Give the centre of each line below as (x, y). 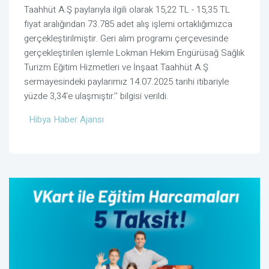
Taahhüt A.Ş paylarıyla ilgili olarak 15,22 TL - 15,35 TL (127, 10)
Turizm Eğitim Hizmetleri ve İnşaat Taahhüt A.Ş (116, 68)
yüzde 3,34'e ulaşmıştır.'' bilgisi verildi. (96, 96)
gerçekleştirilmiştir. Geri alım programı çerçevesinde (126, 39)
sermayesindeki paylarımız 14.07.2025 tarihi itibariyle (126, 82)
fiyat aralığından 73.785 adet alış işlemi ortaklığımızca (128, 24)
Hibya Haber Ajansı (66, 120)
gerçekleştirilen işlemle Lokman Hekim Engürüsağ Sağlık (134, 53)
